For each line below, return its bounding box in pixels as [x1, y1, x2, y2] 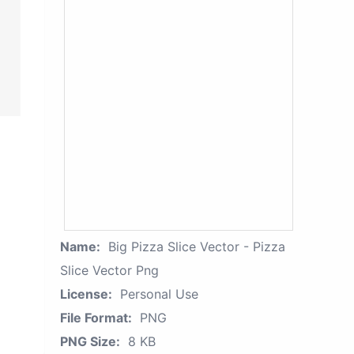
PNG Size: [60, 333, 120, 349]
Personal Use [120, 286, 198, 302]
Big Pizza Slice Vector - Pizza [108, 239, 285, 254]
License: [60, 286, 112, 302]
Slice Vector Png [60, 262, 159, 278]
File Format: [60, 310, 132, 326]
